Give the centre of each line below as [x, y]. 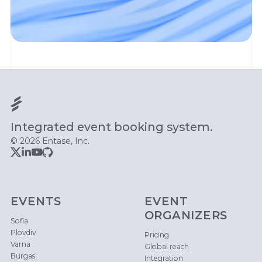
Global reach [166, 246]
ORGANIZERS [186, 216]
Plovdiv [23, 232]
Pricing [156, 235]
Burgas [23, 256]
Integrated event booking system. [111, 127]
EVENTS [36, 201]
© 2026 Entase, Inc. [50, 141]
